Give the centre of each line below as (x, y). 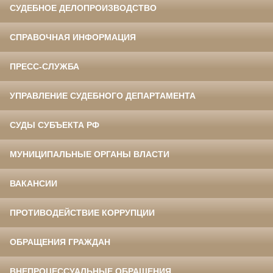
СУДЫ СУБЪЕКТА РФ (55, 125)
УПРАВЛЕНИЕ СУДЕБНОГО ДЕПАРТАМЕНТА (103, 96)
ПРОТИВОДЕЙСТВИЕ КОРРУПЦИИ (82, 213)
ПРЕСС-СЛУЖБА (44, 67)
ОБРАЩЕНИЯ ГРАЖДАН (60, 242)
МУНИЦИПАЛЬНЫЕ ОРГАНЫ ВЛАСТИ (90, 154)
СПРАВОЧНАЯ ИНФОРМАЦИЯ (73, 37)
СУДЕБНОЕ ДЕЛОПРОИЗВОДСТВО (83, 8)
